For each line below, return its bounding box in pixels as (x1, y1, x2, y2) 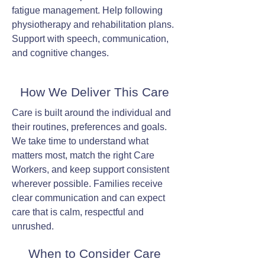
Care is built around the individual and (12, 108, 171, 118)
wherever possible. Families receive (12, 179, 163, 189)
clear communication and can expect (12, 193, 165, 203)
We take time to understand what (12, 136, 148, 146)
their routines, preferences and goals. (12, 122, 167, 132)
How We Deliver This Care (20, 85, 169, 99)
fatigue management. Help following (12, 5, 163, 15)
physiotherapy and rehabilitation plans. (12, 20, 174, 30)
